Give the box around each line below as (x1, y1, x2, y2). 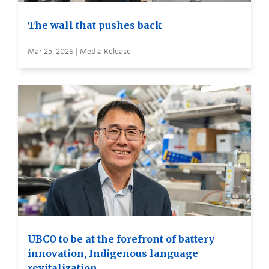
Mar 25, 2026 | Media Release (28, 46, 131, 56)
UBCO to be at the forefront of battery (28, 232, 214, 245)
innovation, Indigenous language (28, 247, 198, 259)
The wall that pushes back (28, 19, 162, 31)
